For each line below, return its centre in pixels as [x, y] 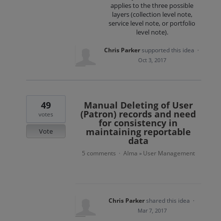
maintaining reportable [138, 132]
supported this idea [168, 50]
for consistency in [138, 123]
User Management [169, 153]
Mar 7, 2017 [152, 211]
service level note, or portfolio [152, 23]
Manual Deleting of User [138, 105]
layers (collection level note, [152, 14]
